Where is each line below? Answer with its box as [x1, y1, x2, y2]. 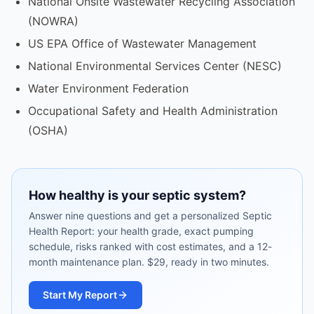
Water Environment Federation [28, 81, 189, 95]
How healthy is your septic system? [29, 187, 246, 203]
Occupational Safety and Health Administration [28, 103, 278, 118]
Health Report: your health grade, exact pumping [29, 224, 254, 237]
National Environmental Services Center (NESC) [28, 58, 282, 73]
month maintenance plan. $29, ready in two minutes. [29, 255, 269, 268]
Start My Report [43, 288, 117, 301]
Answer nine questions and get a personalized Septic [29, 209, 272, 221]
